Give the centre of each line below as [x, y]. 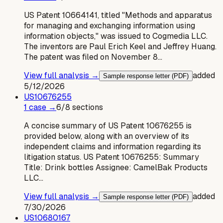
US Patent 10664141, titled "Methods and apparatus [118, 15]
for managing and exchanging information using [110, 25]
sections [87, 107]
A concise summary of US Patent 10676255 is [108, 125]
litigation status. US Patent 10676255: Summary [111, 157]
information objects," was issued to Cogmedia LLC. [116, 36]
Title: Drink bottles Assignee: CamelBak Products [116, 167]
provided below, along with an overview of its [107, 136]
